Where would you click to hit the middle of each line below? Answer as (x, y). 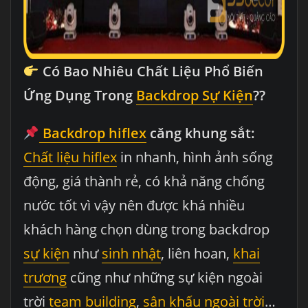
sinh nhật (131, 254)
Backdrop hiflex (94, 133)
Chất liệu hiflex (70, 157)
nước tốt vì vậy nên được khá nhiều (134, 206)
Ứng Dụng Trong (79, 96)
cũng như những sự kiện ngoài (164, 278)
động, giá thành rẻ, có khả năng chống (144, 181)
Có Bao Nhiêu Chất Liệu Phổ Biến (151, 71)
